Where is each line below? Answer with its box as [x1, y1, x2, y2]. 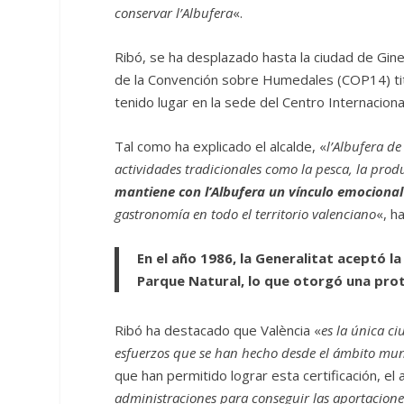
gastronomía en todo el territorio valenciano [115, 204, 377, 223]
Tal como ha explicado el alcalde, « [115, 136, 327, 155]
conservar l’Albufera [115, 3, 234, 22]
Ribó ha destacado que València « [115, 320, 322, 339]
